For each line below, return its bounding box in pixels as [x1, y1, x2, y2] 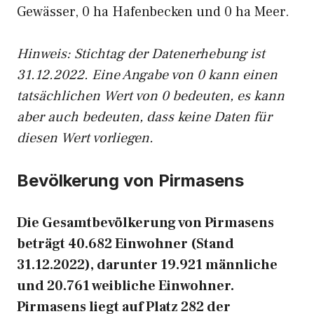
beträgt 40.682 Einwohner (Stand [17, 235, 234, 253]
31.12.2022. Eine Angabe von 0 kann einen [17, 66, 278, 84]
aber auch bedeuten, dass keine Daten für [17, 108, 272, 126]
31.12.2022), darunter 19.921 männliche [17, 256, 278, 274]
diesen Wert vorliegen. [17, 129, 153, 147]
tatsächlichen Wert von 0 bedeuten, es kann [17, 87, 285, 105]
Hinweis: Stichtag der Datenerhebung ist [17, 45, 265, 63]
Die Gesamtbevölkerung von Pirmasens [17, 214, 274, 232]
